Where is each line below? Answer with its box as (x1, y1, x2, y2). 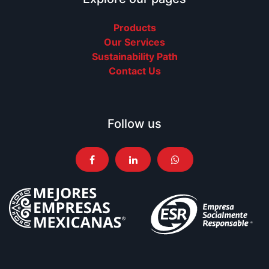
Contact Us (108, 65, 161, 77)
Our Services (104, 36, 165, 49)
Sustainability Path (91, 50, 178, 63)
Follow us (107, 116, 162, 131)
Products (113, 22, 156, 34)
